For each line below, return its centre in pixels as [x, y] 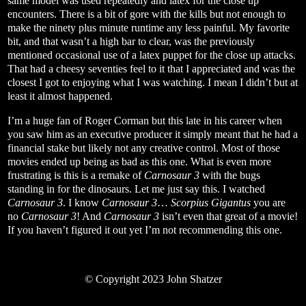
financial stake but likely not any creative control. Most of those [144, 148]
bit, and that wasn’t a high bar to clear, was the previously [131, 42]
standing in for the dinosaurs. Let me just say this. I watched [136, 189]
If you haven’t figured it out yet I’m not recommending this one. [145, 230]
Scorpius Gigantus [211, 203]
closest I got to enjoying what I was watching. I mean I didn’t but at [153, 83]
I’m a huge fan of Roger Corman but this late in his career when [145, 121]
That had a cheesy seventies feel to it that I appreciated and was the [151, 69]
